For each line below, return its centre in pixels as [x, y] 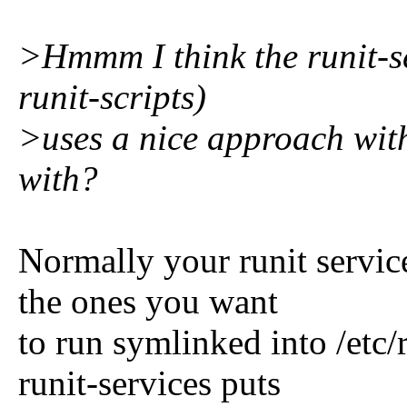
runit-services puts [149, 383]
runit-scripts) [112, 97]
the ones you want [148, 301]
